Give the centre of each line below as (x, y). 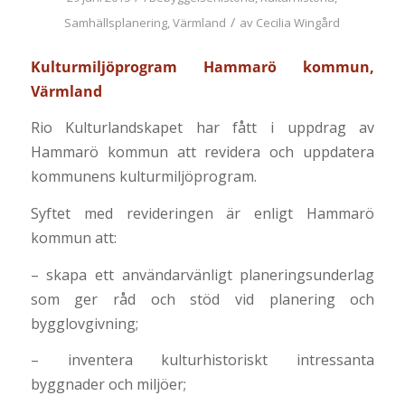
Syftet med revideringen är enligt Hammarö (202, 214)
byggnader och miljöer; (108, 385)
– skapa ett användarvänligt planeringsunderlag (202, 274)
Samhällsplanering (116, 23)
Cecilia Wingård (298, 23)
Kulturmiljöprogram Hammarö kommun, (202, 66)
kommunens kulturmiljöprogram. (143, 177)
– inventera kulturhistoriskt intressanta (202, 360)
